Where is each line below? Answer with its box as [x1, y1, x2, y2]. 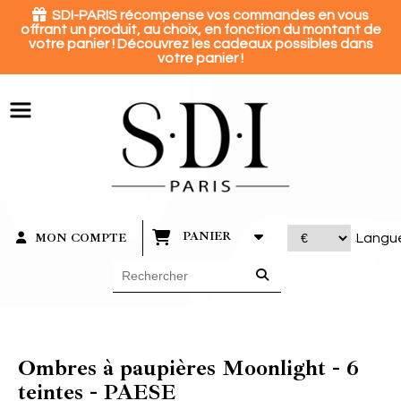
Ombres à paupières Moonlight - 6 [18, 353, 359, 382]
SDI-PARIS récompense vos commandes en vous [47, 8, 369, 22]
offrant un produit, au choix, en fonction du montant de [20, 22, 381, 37]
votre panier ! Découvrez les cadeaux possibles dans [28, 37, 373, 51]
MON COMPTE [34, 230, 126, 245]
